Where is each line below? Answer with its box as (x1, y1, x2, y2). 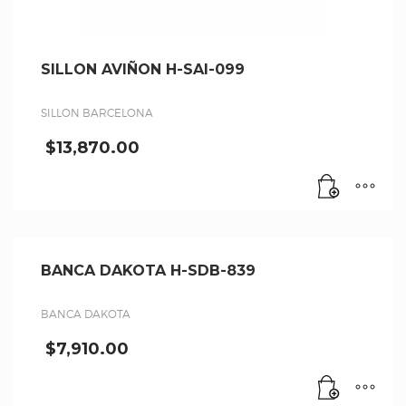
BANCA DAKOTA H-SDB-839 (41, 261, 256, 279)
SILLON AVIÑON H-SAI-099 (41, 60, 245, 78)
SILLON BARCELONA (41, 105, 153, 120)
